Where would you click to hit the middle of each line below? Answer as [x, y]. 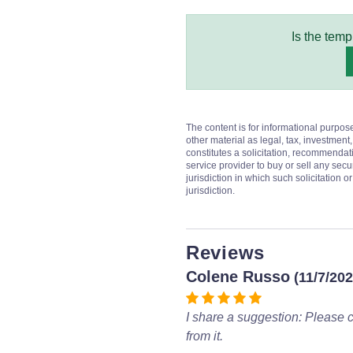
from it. [204, 336]
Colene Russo [238, 277]
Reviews [225, 253]
